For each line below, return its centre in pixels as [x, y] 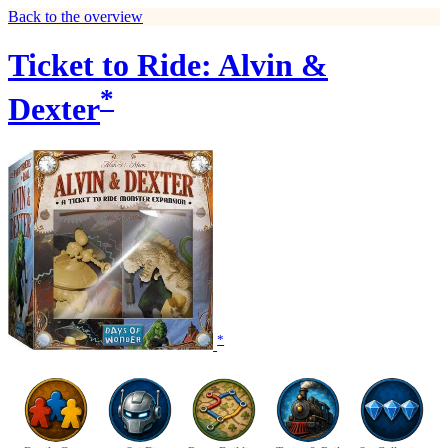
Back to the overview [75, 16]
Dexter [54, 109]
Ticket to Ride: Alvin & [168, 65]
